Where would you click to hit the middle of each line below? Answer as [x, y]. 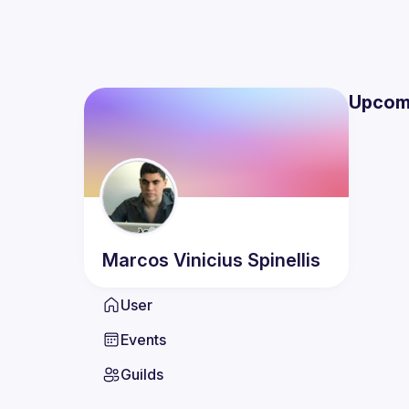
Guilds [142, 374]
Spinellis [284, 260]
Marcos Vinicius [173, 260]
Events [143, 340]
